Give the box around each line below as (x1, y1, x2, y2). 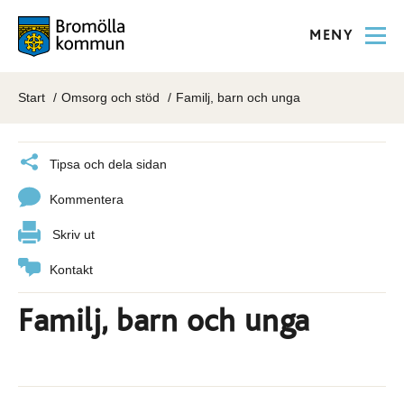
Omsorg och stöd (61, 90, 160, 105)
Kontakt (50, 262, 93, 277)
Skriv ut (52, 227, 95, 242)
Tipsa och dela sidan (50, 157, 167, 171)
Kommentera (50, 192, 124, 207)
